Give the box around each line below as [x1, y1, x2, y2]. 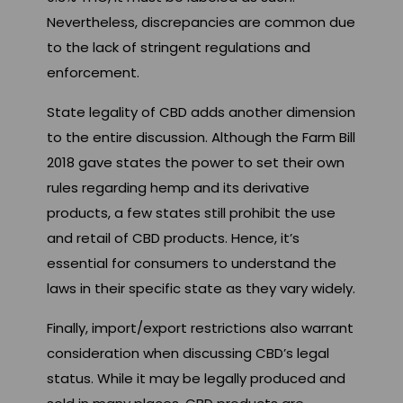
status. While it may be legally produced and [47, 369, 345, 389]
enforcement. [47, 63, 139, 83]
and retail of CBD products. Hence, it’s [47, 228, 300, 248]
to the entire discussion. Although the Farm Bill [47, 128, 355, 148]
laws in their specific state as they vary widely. [47, 279, 355, 299]
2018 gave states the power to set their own [47, 153, 345, 173]
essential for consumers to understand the [47, 254, 336, 273]
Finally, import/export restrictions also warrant [47, 318, 354, 338]
